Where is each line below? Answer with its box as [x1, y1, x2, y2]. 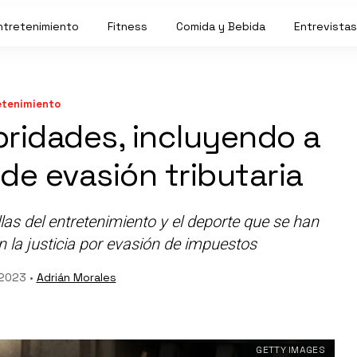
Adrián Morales [36, 270, 116, 284]
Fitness [108, 19, 147, 33]
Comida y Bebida [176, 19, 265, 33]
